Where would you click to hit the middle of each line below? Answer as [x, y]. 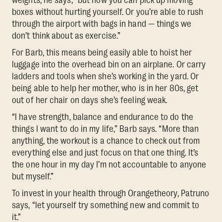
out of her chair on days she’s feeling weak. [90, 100]
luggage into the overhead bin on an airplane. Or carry [109, 64]
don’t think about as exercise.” [66, 35]
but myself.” [33, 176]
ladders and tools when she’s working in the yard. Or [106, 76]
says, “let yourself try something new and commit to [106, 205]
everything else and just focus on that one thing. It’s [105, 152]
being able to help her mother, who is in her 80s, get [105, 88]
